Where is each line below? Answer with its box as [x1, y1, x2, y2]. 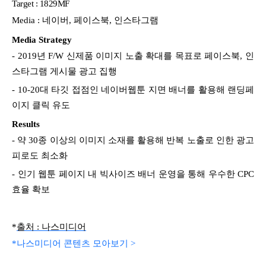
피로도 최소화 [12, 150, 68, 160]
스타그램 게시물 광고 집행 [12, 66, 117, 76]
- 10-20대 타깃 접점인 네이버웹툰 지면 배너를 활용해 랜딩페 [12, 84, 254, 94]
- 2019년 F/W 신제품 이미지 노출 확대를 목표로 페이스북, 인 [12, 50, 254, 61]
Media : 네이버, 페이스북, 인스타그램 [12, 15, 159, 25]
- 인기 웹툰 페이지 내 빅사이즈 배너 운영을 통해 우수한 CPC [12, 169, 254, 179]
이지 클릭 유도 [12, 100, 70, 110]
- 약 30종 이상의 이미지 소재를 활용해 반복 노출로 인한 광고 [12, 135, 254, 145]
